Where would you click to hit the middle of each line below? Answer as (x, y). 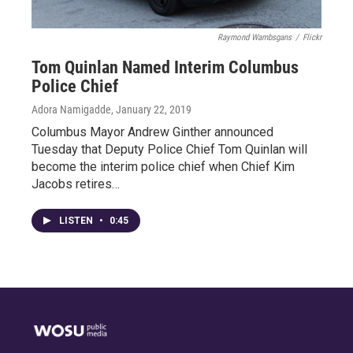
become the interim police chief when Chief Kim (163, 167)
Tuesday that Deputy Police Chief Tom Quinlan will (169, 149)
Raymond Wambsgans (255, 37)
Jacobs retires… (76, 184)
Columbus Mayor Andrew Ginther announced (152, 132)
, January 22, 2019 (151, 110)
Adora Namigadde (71, 110)
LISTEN (77, 221)
